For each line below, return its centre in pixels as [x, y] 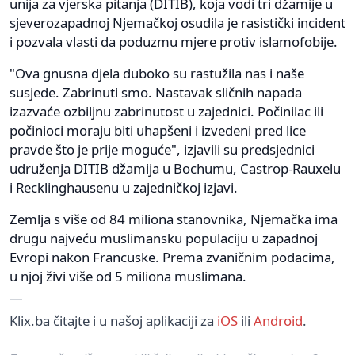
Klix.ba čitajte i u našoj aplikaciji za [113, 320]
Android [278, 320]
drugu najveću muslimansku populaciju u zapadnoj [164, 238]
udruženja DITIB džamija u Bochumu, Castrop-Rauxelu [175, 168]
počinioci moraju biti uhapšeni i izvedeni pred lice [158, 130]
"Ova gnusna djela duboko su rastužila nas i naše [157, 73]
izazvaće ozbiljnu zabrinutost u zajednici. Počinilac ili [166, 111]
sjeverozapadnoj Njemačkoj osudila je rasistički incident [177, 22]
